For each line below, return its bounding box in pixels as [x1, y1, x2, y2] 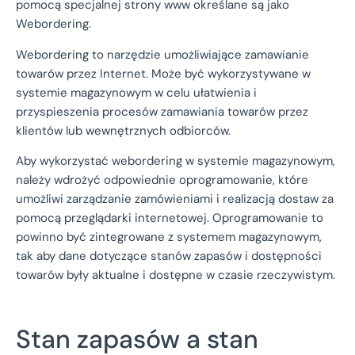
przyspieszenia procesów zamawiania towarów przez [16, 103, 308, 120]
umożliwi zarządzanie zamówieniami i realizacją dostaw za [16, 191, 334, 208]
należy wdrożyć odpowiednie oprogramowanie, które [16, 172, 308, 189]
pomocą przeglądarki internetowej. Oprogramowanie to [16, 210, 323, 227]
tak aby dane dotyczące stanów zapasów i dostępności [16, 248, 322, 265]
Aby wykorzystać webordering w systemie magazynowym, [16, 153, 335, 170]
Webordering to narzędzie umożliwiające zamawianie [16, 46, 309, 63]
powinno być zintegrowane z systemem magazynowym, [16, 229, 322, 246]
